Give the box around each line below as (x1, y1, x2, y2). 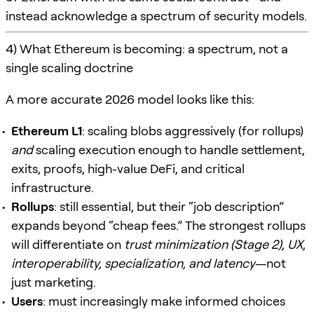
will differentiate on (11, 236, 124, 252)
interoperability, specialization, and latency (11, 255, 255, 271)
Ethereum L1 (11, 123, 82, 138)
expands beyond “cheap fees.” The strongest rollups (11, 217, 306, 233)
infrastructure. (11, 179, 94, 195)
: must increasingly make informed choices (43, 293, 285, 308)
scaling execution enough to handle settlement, (33, 142, 305, 157)
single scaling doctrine (6, 60, 133, 75)
